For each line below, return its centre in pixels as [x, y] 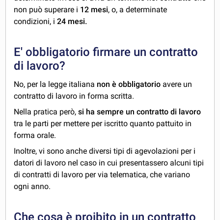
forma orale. [35, 136]
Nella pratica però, [46, 112]
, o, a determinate [138, 10]
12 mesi [94, 10]
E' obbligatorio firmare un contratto [106, 52]
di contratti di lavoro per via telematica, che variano [102, 175]
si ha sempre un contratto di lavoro [140, 112]
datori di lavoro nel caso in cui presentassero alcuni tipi [109, 163]
